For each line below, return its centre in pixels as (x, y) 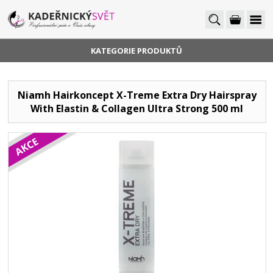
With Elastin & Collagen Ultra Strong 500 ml (137, 108)
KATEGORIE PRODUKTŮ (136, 51)
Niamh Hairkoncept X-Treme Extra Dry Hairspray (137, 95)
